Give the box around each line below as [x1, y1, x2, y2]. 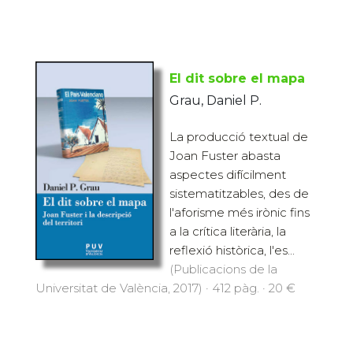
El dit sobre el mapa [169, 70, 305, 86]
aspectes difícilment [169, 166, 286, 182]
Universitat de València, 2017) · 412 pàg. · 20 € [35, 280, 295, 295]
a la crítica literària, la [169, 223, 286, 239]
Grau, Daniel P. [169, 92, 262, 108]
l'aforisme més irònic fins [169, 204, 310, 220]
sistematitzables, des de [169, 185, 309, 201]
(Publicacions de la [169, 261, 277, 277]
